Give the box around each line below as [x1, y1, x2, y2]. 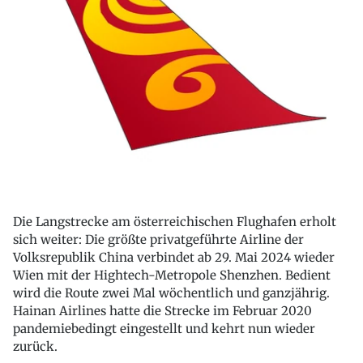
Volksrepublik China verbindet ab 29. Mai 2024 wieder [13, 250, 335, 266]
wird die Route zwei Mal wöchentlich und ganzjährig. [13, 285, 330, 301]
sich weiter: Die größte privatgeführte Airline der [13, 232, 304, 248]
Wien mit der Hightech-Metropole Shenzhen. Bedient [13, 267, 331, 284]
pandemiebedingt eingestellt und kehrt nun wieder [13, 321, 315, 337]
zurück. [13, 339, 58, 355]
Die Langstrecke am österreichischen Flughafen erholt [13, 214, 336, 230]
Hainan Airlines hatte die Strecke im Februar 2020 [13, 303, 312, 319]
